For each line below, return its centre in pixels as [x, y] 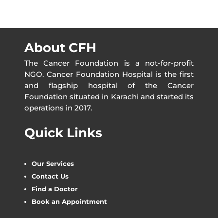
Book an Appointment [69, 201]
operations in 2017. [58, 108]
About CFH [60, 47]
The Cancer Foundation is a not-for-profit [109, 63]
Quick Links [63, 133]
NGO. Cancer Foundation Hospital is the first [109, 74]
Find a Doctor [55, 189]
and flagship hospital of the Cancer [109, 85]
